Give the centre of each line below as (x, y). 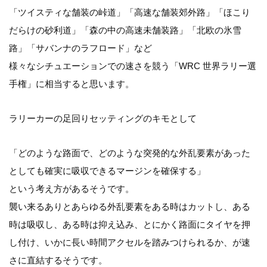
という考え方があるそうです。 (72, 189)
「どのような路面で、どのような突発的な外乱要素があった (130, 153)
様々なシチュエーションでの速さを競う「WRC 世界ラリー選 (133, 66)
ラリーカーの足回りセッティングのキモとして (103, 119)
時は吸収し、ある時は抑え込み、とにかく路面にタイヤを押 (130, 225)
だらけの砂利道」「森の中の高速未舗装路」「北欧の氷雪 (125, 30)
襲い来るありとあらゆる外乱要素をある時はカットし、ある (130, 207)
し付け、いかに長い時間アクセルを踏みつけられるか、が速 (130, 243)
